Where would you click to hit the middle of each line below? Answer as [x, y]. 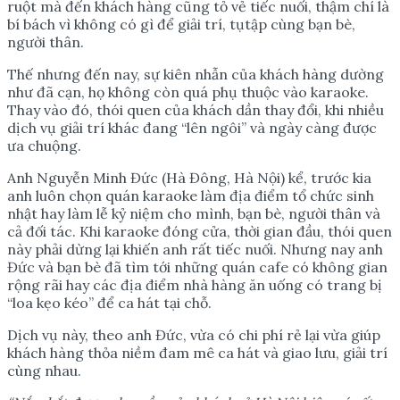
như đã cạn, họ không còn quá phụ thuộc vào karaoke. [188, 92]
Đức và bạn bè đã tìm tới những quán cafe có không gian [197, 267]
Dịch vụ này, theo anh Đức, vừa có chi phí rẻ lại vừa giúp [194, 334]
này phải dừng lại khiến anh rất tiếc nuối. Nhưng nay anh [195, 249]
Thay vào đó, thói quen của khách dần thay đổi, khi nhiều [196, 109]
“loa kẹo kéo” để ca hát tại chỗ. [109, 302]
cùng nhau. [44, 370]
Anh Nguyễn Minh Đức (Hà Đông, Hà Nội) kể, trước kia [189, 177]
